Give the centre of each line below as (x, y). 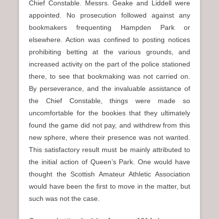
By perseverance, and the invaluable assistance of (109, 88)
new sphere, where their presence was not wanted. (109, 137)
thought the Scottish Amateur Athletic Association (109, 174)
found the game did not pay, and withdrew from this (109, 125)
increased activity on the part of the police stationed (109, 64)
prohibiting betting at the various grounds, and (109, 52)
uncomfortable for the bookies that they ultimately (109, 113)
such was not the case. (64, 198)
